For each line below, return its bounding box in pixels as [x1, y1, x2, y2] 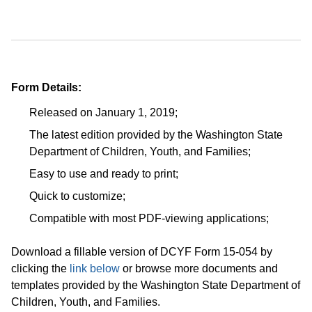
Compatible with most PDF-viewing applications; [29, 212, 269, 225]
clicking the [11, 263, 70, 275]
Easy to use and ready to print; [29, 168, 178, 180]
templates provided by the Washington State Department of [11, 279, 300, 292]
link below [70, 263, 120, 275]
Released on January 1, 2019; [29, 107, 178, 119]
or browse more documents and [120, 263, 278, 275]
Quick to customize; [29, 190, 125, 203]
